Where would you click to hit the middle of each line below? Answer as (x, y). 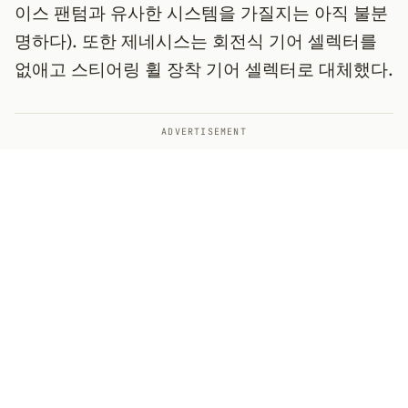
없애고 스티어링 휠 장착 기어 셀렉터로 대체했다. (204, 69)
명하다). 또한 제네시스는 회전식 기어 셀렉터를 (196, 41)
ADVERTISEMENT (204, 132)
